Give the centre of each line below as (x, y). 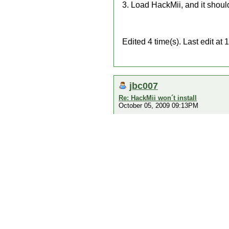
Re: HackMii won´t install (158, 98)
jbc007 (144, 86)
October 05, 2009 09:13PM (158, 106)
